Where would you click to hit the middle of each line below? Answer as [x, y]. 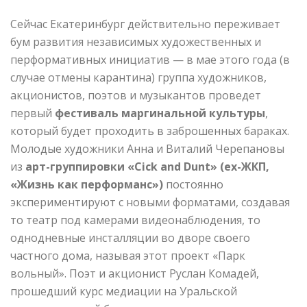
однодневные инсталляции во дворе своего [130, 237]
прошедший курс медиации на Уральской [124, 291]
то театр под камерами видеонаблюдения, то [135, 220]
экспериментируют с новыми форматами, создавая [150, 202]
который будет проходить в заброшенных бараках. [150, 131]
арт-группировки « [80, 166]
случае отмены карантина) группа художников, [138, 77]
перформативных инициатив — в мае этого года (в [150, 59]
